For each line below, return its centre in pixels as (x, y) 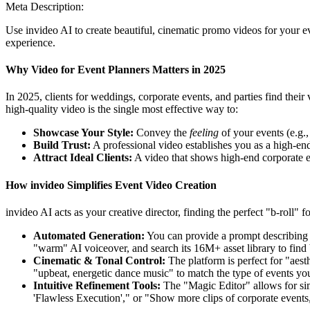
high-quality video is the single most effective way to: (122, 109)
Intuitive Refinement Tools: (97, 285)
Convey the (162, 133)
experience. (30, 42)
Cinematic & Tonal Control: (99, 260)
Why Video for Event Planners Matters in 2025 (116, 70)
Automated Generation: (89, 235)
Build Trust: (62, 145)
